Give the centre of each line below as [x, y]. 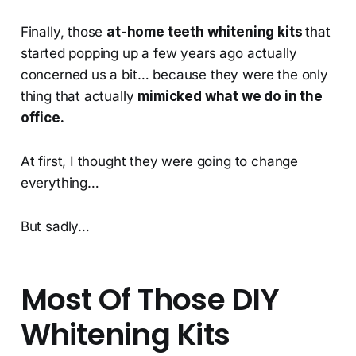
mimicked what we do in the [230, 97]
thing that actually [79, 97]
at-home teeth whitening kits [206, 32]
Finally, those [64, 32]
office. [42, 118]
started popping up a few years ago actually [159, 54]
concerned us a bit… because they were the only [174, 75]
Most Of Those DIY [149, 300]
